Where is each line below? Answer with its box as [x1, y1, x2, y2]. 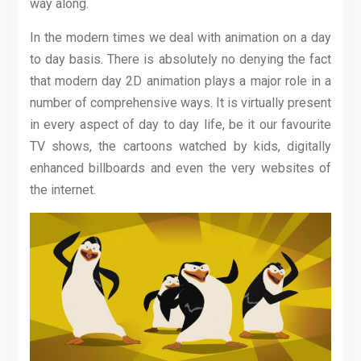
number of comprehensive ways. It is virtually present [29, 95, 332, 111]
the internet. [29, 182, 96, 198]
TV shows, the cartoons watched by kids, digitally [29, 139, 332, 155]
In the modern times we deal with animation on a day [29, 30, 332, 46]
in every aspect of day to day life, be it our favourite [29, 117, 332, 133]
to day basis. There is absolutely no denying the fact [29, 52, 332, 68]
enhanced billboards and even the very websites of [29, 160, 332, 176]
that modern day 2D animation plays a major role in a [29, 73, 332, 89]
